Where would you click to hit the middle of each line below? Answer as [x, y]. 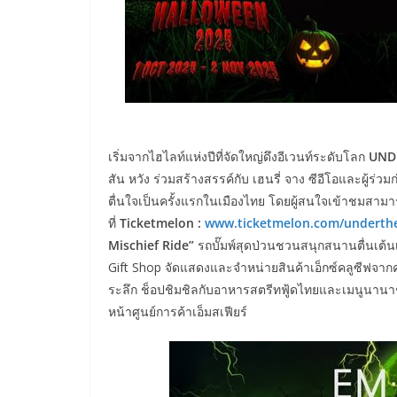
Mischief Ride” [151, 245]
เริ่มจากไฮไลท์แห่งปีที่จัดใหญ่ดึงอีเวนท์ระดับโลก [238, 156]
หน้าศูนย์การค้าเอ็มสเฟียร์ [178, 311]
